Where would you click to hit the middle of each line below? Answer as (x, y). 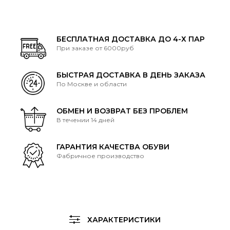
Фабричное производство (100, 156)
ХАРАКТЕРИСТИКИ (123, 219)
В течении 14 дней (85, 120)
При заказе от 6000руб (95, 48)
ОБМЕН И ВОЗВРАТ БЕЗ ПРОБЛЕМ (122, 111)
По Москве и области (92, 84)
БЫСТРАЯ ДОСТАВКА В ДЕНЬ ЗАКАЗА (131, 75)
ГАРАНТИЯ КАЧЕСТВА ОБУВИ (113, 147)
